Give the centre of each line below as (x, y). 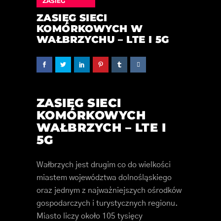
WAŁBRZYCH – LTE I (101, 128)
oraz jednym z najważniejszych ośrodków (109, 190)
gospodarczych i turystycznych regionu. (107, 203)
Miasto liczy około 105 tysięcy (90, 216)
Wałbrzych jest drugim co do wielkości (104, 165)
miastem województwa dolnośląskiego (104, 178)
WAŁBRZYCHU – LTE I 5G (103, 39)
